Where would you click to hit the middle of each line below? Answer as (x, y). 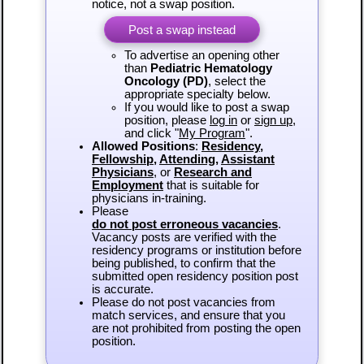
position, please (167, 121)
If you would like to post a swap (206, 108)
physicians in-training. (149, 199)
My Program (212, 134)
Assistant (247, 160)
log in (223, 121)
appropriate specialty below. (197, 95)
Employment (127, 186)
